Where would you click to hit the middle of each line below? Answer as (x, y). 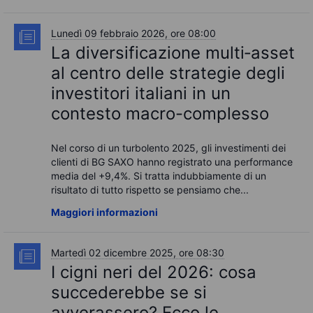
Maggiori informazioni (104, 212)
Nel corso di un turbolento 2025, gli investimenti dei (168, 148)
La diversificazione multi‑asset (173, 53)
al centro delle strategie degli (168, 73)
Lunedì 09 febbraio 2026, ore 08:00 (133, 33)
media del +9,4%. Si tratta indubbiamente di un (159, 176)
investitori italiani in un (141, 93)
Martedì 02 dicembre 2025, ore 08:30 (138, 253)
